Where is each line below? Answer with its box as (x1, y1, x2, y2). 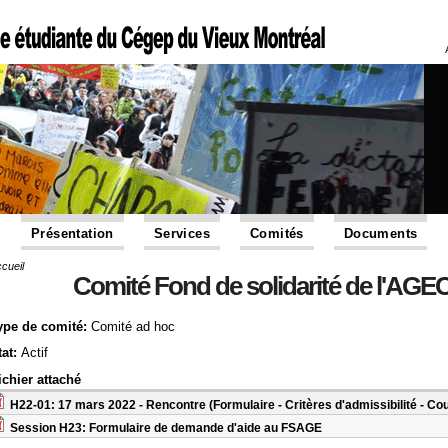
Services (153, 226, 211, 241)
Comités (250, 226, 304, 241)
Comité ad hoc (91, 319, 175, 334)
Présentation (31, 226, 114, 241)
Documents (343, 226, 418, 241)
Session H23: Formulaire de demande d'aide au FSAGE (10, 421, 322, 435)
